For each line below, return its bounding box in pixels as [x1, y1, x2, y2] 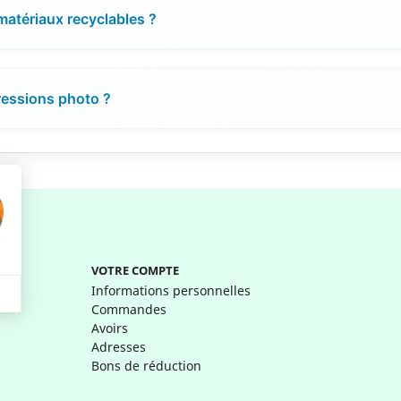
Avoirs [90, 319, 128, 337]
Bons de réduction [90, 356, 201, 374]
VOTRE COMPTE [90, 261, 179, 278]
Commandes [90, 300, 166, 318]
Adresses [90, 337, 146, 355]
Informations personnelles [90, 281, 251, 299]
